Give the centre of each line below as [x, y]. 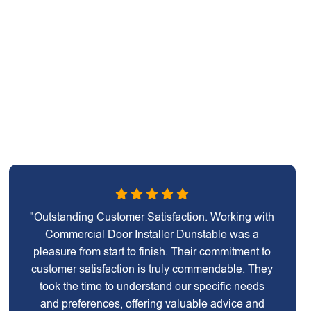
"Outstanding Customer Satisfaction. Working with [152, 217]
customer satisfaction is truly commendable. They [152, 269]
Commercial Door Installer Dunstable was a [152, 234]
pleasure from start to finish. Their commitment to [152, 252]
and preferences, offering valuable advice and [152, 304]
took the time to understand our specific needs [152, 286]
